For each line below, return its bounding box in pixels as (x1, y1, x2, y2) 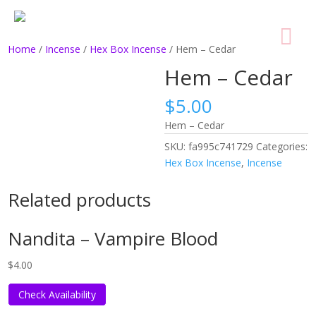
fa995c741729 (188, 140, 253, 153)
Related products (8, 187, 152, 212)
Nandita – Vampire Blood (8, 226, 219, 251)
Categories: (255, 140, 308, 153)
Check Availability (18, 288, 97, 302)
